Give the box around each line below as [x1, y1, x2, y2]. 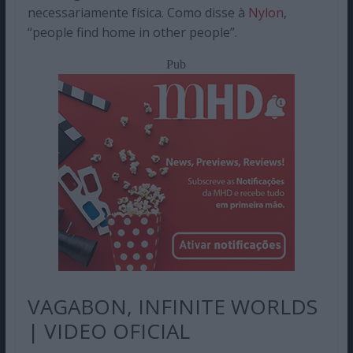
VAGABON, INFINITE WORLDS [27, 292, 318, 321]
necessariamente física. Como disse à [27, 3, 248, 21]
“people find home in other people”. [27, 23, 237, 41]
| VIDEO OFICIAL [27, 316, 190, 345]
